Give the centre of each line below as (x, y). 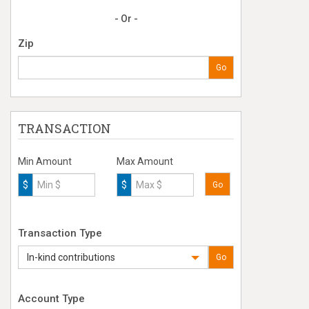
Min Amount (45, 161)
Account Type (51, 299)
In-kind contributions (71, 257)
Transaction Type (60, 233)
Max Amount (144, 161)
